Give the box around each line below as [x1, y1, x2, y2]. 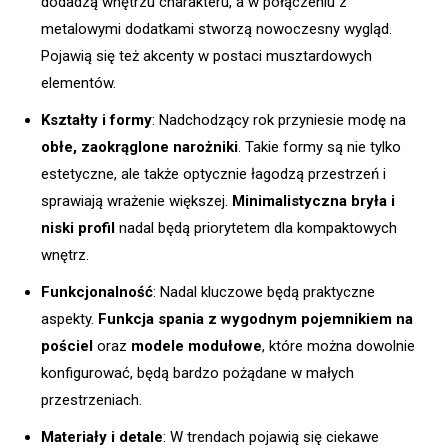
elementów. [41, 74, 116, 93]
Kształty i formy [41, 111, 152, 130]
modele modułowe [131, 337, 262, 356]
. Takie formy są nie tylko [238, 138, 401, 157]
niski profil [41, 219, 115, 238]
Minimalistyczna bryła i [232, 192, 395, 211]
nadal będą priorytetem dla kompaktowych [115, 219, 397, 238]
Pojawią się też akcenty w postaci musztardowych [41, 47, 372, 66]
